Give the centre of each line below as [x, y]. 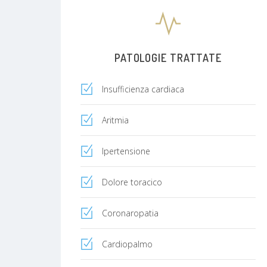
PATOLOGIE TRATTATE [168, 58]
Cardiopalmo [127, 244]
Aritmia [115, 120]
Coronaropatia [130, 213]
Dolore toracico [132, 182]
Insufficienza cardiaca [143, 89]
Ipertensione [126, 151]
